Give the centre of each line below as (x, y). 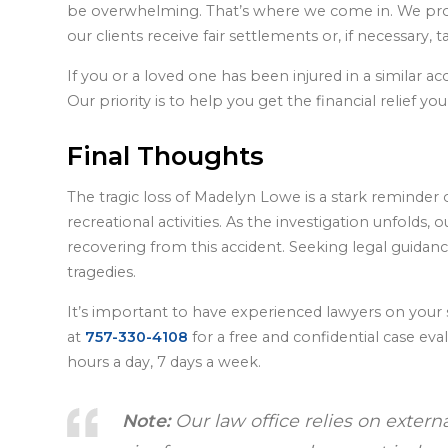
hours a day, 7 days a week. (164, 361)
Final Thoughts (166, 156)
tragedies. (102, 272)
